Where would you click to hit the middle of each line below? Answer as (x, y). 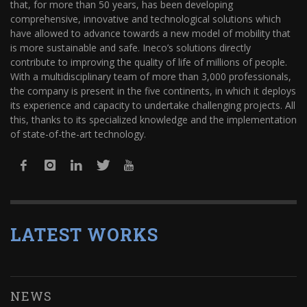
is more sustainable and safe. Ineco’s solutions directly (131, 47)
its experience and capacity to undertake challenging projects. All (153, 105)
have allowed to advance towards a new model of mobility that (150, 33)
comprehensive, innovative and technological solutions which (146, 19)
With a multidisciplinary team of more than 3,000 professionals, (151, 76)
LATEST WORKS (84, 234)
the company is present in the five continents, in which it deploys (153, 90)
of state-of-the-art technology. (78, 134)
